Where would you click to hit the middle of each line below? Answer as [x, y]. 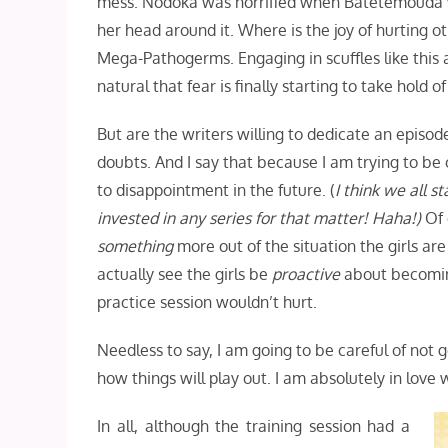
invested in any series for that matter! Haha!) [261, 218]
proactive [306, 274]
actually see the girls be [185, 274]
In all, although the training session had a [254, 426]
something [135, 246]
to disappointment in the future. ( [216, 190]
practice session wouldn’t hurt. [207, 302]
